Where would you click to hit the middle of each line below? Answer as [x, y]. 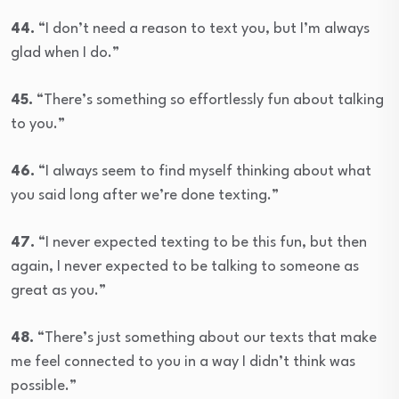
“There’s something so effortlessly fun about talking [208, 101]
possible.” [44, 387]
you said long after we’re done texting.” [145, 196]
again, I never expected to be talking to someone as [185, 267]
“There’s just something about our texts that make [205, 338]
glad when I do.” [65, 53]
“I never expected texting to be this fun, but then [201, 243]
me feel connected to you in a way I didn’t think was [183, 362]
